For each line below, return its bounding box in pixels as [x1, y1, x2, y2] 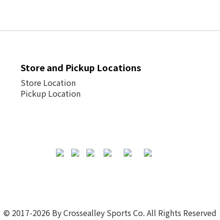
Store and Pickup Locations [21, 60, 141, 74]
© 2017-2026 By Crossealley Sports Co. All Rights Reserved [3, 206, 217, 219]
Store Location [21, 76, 76, 88]
